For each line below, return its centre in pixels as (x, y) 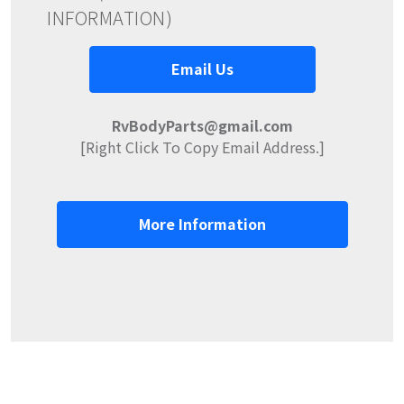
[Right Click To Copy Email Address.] (202, 147)
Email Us (202, 68)
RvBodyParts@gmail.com (202, 125)
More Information (202, 223)
